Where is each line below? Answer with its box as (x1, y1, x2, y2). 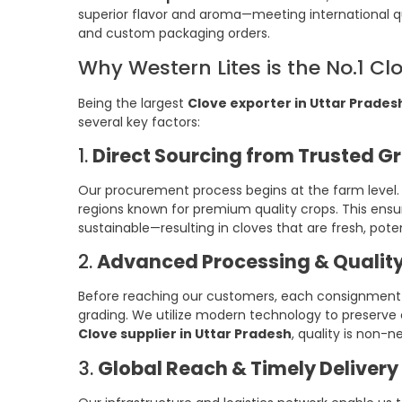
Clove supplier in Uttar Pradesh (78, 325, 292, 344)
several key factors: (78, 112, 200, 131)
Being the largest (78, 93, 188, 112)
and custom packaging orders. (78, 24, 270, 43)
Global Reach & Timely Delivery (98, 354, 398, 381)
